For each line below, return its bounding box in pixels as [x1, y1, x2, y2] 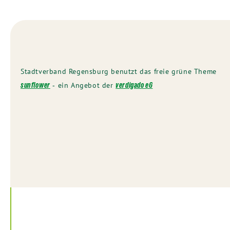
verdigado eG [116, 81, 153, 89]
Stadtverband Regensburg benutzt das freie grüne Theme [21, 66, 217, 76]
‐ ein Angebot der [50, 80, 116, 90]
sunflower [21, 81, 50, 89]
